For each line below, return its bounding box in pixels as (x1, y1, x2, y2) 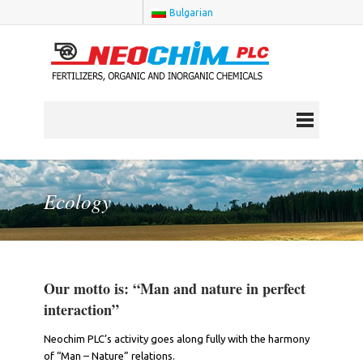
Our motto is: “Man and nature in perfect (44, 278, 305, 299)
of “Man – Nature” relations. (44, 350, 175, 361)
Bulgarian (169, 6, 214, 18)
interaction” (44, 299, 119, 320)
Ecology (44, 187, 111, 215)
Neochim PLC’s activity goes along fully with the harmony (44, 333, 310, 344)
